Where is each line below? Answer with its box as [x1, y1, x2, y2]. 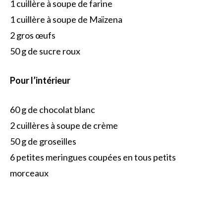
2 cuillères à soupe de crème [10, 119, 118, 131]
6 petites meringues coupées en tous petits [10, 151, 176, 163]
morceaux [10, 167, 49, 178]
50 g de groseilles [10, 135, 76, 147]
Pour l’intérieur [10, 74, 70, 86]
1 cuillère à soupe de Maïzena [10, 13, 122, 25]
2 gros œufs [10, 29, 55, 41]
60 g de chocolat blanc [10, 104, 95, 115]
